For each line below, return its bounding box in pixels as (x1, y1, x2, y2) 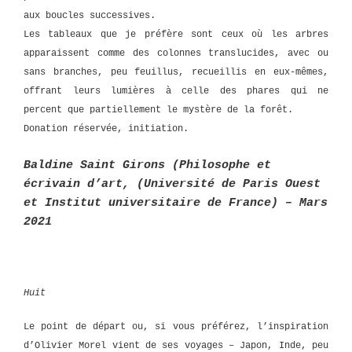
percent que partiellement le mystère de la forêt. (24, 104, 293, 115)
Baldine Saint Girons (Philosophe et (24, 158, 271, 172)
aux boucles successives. (24, 10, 156, 21)
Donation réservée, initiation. (24, 123, 189, 134)
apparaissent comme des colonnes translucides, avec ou (24, 48, 328, 59)
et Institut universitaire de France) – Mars (24, 196, 328, 210)
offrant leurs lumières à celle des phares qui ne (24, 86, 328, 97)
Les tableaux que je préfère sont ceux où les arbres (24, 29, 328, 40)
